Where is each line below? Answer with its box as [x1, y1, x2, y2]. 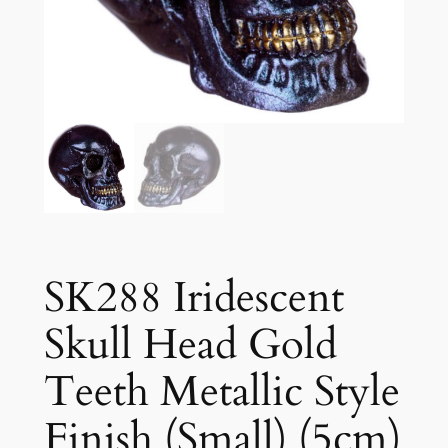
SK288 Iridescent [43, 269, 344, 326]
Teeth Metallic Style [43, 363, 400, 420]
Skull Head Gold [43, 316, 337, 373]
